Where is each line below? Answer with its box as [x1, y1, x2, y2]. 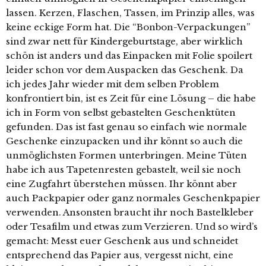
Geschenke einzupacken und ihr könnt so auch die [6, 135, 243, 147]
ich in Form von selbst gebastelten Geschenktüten [6, 106, 236, 118]
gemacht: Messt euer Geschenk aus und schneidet [6, 235, 238, 246]
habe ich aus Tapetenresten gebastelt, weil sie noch [6, 163, 241, 175]
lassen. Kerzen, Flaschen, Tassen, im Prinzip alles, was [6, 7, 255, 18]
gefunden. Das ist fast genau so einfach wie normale [6, 121, 247, 132]
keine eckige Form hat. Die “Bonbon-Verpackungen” [6, 21, 250, 33]
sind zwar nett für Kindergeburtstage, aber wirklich [6, 35, 243, 47]
